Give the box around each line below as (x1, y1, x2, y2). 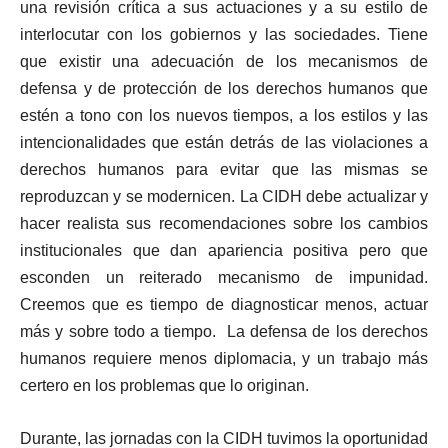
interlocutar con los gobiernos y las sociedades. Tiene (20, 26, 428, 44)
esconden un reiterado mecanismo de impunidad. (20, 269, 428, 287)
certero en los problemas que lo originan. (20, 377, 309, 395)
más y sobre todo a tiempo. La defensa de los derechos (20, 323, 428, 341)
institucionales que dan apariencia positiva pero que (20, 242, 428, 260)
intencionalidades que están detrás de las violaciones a (20, 134, 428, 152)
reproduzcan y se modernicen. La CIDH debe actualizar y (20, 188, 428, 206)
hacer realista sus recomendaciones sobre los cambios (20, 215, 428, 233)
